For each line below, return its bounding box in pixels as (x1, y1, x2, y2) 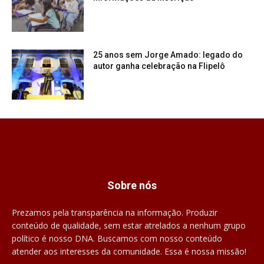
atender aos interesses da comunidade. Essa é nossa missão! (12, 246, 246, 258)
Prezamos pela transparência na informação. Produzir (12, 207, 217, 219)
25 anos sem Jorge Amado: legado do (93, 49, 243, 60)
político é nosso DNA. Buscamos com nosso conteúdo (12, 233, 222, 245)
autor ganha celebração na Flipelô (93, 61, 226, 71)
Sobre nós (107, 179, 157, 192)
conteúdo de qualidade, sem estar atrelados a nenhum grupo (12, 220, 246, 232)
